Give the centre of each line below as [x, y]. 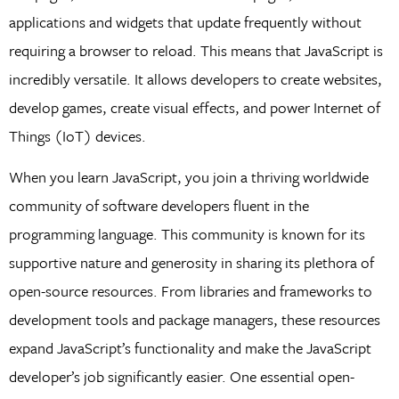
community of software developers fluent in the [159, 206]
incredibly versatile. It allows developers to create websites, [195, 78]
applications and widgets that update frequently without [185, 21]
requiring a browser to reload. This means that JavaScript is [195, 50]
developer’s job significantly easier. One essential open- [181, 377]
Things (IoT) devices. [79, 135]
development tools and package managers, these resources [194, 320]
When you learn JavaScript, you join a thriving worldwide [188, 177]
